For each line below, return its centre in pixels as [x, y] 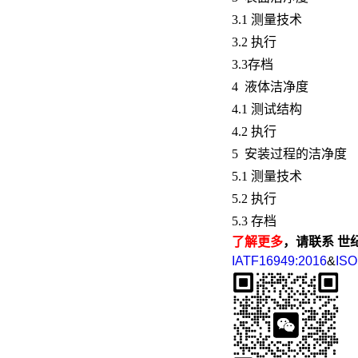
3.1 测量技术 [267, 19]
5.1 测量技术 [267, 176]
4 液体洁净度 [270, 86]
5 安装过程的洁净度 [289, 153]
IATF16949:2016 [279, 261]
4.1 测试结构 [267, 109]
